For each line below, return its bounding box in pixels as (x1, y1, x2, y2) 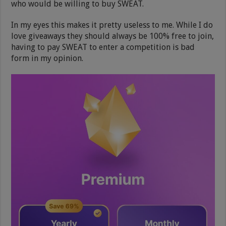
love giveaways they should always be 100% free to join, (11, 31, 214, 41)
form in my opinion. (11, 53, 84, 64)
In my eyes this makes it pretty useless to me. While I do (11, 20, 213, 30)
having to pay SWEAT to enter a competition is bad (11, 42, 195, 52)
